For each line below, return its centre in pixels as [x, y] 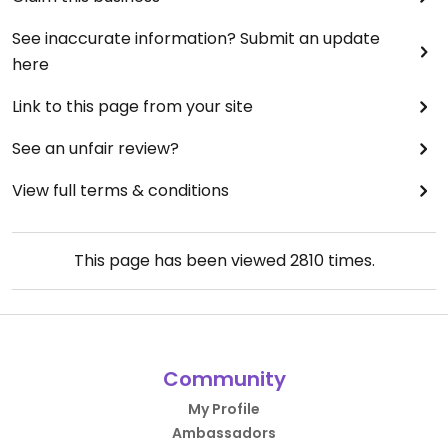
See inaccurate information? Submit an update [196, 38]
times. [349, 260]
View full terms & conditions [120, 190]
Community [224, 378]
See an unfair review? [95, 148]
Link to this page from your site [132, 106]
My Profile [224, 408]
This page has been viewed [181, 260]
